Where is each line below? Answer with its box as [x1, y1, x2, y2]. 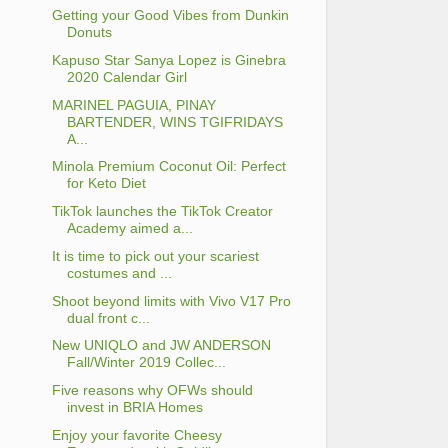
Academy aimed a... [66, 220, 193, 237]
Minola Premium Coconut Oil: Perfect [51, 158, 286, 175]
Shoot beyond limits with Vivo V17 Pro [51, 292, 291, 309]
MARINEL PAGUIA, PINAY [51, 96, 216, 113]
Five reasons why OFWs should [51, 382, 253, 399]
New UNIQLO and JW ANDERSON [51, 337, 271, 354]
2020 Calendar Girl [66, 68, 187, 85]
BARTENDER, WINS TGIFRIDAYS [66, 113, 283, 130]
